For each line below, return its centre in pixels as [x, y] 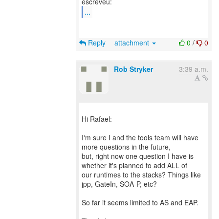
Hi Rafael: [97, 119]
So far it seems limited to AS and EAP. [140, 202]
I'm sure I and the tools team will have [140, 137]
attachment [133, 43]
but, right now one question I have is [138, 156]
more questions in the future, [126, 147]
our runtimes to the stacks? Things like [141, 175]
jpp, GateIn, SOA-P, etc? [119, 184]
